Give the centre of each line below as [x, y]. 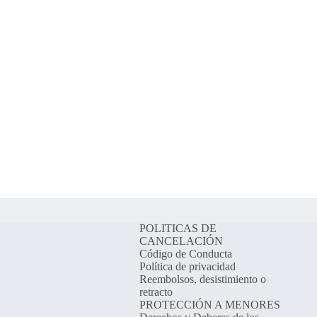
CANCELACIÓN [181, 241]
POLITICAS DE [178, 229]
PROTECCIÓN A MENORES [209, 305]
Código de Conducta [185, 254]
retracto [156, 292]
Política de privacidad [187, 267]
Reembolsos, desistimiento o [202, 279]
